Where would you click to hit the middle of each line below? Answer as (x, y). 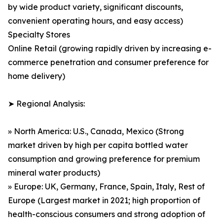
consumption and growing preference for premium (104, 159)
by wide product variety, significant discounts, (95, 7)
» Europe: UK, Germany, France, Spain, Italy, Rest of (106, 187)
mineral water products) (54, 173)
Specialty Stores (39, 35)
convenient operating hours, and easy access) (95, 21)
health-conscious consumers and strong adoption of (107, 214)
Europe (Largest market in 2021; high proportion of (104, 201)
